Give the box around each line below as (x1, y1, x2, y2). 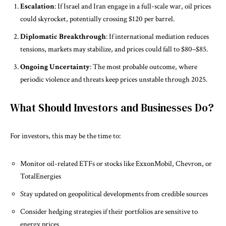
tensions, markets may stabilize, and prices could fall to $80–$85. (20, 44, 208, 54)
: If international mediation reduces (106, 31, 209, 41)
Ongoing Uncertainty (20, 62, 90, 72)
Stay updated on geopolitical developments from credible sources (20, 189, 208, 199)
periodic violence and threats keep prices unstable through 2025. (20, 74, 207, 84)
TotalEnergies (20, 171, 61, 181)
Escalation (20, 1, 54, 11)
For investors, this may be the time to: (10, 131, 121, 141)
